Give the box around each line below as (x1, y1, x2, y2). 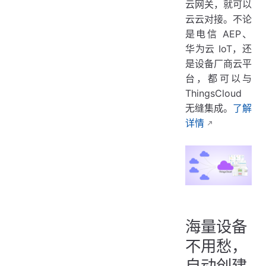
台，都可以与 (185, 72, 252, 85)
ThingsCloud (185, 87, 242, 100)
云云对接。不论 (185, 13, 252, 26)
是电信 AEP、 (185, 28, 252, 40)
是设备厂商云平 (185, 58, 252, 70)
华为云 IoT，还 (185, 43, 252, 55)
